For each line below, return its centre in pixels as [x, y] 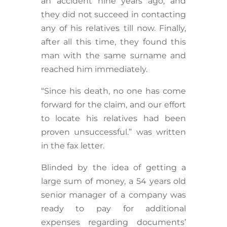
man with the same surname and [113, 56]
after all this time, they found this [113, 42]
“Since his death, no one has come [113, 91]
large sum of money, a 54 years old [113, 181]
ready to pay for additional [113, 209]
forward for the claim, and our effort [113, 105]
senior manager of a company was [113, 195]
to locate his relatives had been [113, 119]
